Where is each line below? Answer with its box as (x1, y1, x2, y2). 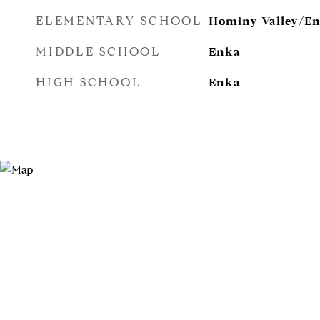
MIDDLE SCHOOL (36, 44, 161, 59)
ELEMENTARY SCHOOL (36, 14, 203, 29)
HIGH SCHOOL (36, 75, 142, 90)
